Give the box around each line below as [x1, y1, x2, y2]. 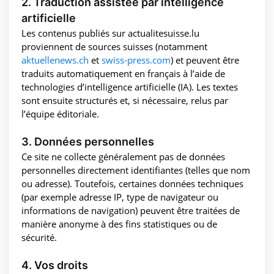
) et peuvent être [171, 53, 239, 66]
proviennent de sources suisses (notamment [21, 40, 207, 53]
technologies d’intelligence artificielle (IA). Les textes [21, 80, 238, 93]
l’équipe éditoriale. [21, 107, 99, 120]
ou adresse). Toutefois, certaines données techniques [21, 177, 243, 190]
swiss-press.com [102, 53, 171, 66]
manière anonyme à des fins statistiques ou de [21, 217, 217, 230]
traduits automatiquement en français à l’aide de [21, 67, 225, 80]
